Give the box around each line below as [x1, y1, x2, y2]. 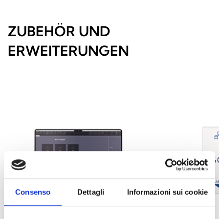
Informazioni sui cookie [127, 187, 208, 196]
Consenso [15, 187, 51, 196]
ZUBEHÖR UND [8, 22, 110, 40]
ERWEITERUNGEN [8, 42, 129, 59]
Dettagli [77, 187, 104, 196]
